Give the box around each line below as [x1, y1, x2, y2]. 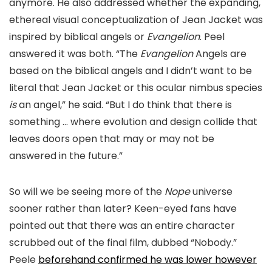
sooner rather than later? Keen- [9, 201, 164, 216]
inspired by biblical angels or [9, 29, 147, 44]
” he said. [62, 97, 103, 112]
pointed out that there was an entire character [9, 218, 235, 233]
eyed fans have [164, 201, 237, 216]
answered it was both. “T [9, 46, 126, 61]
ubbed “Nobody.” [157, 235, 237, 250]
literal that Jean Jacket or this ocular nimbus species [9, 80, 262, 95]
